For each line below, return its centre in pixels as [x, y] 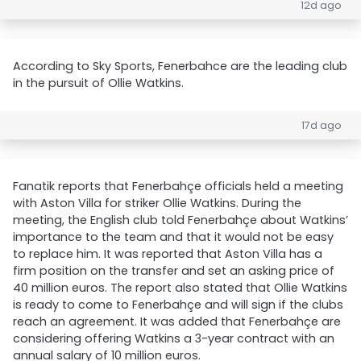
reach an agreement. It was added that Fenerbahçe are [177, 322]
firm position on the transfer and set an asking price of [174, 271]
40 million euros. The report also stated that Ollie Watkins [180, 288]
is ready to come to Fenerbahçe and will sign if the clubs [178, 305]
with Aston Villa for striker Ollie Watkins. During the [157, 203]
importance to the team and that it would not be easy [173, 237]
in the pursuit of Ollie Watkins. [98, 83]
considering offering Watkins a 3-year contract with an [174, 338]
